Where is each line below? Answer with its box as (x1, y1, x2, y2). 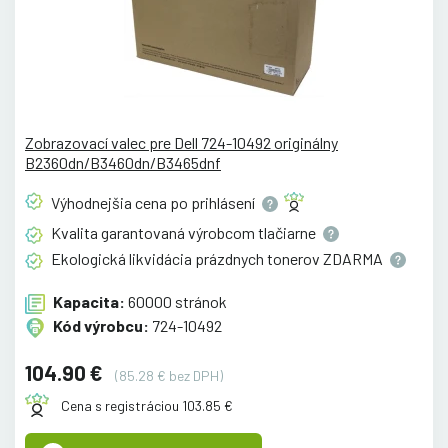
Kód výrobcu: (53, 315, 149, 335)
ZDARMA (323, 249, 386, 269)
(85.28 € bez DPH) (115, 366, 223, 384)
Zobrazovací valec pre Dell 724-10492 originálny (25, 132, 338, 152)
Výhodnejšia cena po (51, 192, 191, 212)
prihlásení (191, 192, 258, 212)
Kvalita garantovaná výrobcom (51, 222, 258, 242)
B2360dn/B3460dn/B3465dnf (25, 152, 221, 172)
